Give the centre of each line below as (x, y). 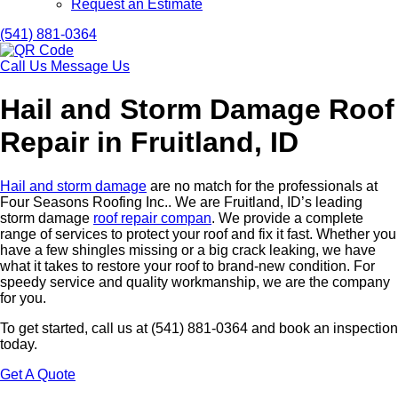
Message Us (90, 66)
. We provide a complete (287, 218)
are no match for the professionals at (262, 186)
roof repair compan (152, 218)
